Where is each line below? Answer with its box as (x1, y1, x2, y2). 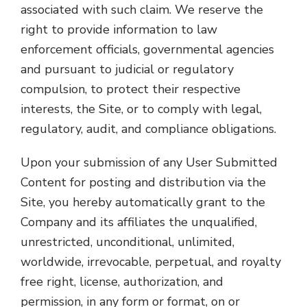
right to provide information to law (21, 21, 217, 38)
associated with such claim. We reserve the (21, 1, 263, 18)
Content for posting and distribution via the (21, 174, 266, 191)
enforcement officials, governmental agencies (21, 41, 274, 58)
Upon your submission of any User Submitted (21, 154, 278, 171)
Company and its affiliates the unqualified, (21, 214, 257, 230)
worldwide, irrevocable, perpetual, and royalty (21, 254, 281, 270)
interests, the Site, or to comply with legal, (21, 101, 262, 117)
